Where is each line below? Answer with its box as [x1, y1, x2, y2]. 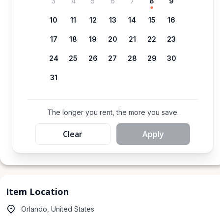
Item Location [6, 186, 69, 197]
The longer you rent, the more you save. [47, 108, 179, 116]
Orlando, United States [21, 205, 94, 213]
